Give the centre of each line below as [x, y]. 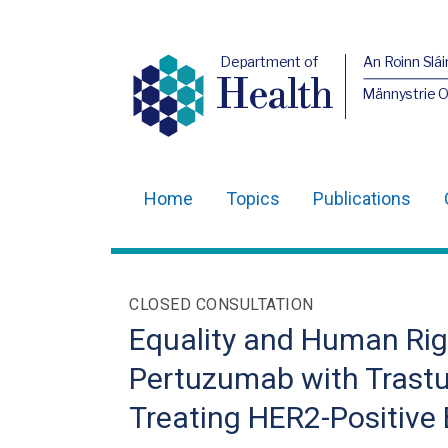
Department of [268, 61]
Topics [253, 198]
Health [275, 96]
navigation [186, 258]
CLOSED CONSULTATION [221, 304]
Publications [362, 198]
